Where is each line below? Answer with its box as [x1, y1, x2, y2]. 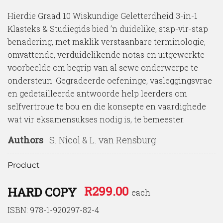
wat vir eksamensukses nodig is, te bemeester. [7, 114, 185, 125]
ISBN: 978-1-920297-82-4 [7, 205, 99, 216]
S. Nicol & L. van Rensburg [49, 134, 156, 146]
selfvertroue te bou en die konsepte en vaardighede [7, 101, 206, 112]
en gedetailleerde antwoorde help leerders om [7, 88, 187, 99]
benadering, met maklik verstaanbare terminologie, [7, 36, 206, 47]
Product [7, 160, 40, 170]
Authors [7, 134, 43, 146]
